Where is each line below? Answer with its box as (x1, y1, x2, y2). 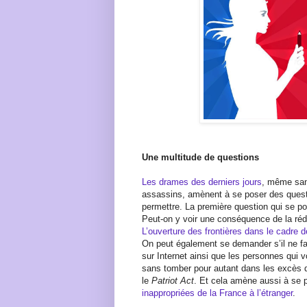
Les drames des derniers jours (142, 176, 262, 187)
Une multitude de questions (142, 151, 259, 162)
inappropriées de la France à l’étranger (142, 287, 293, 298)
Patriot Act (151, 275, 194, 286)
